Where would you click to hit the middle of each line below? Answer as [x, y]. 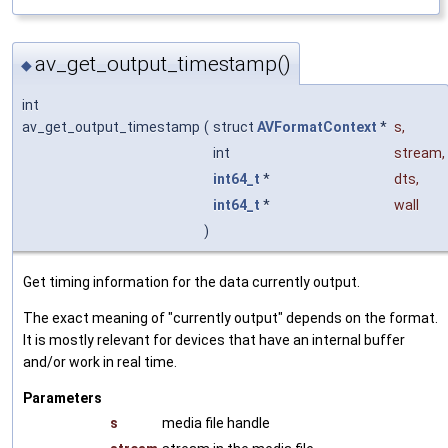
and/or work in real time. [100, 362]
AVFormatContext [317, 127]
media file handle [216, 423]
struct [235, 127]
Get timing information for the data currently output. [191, 282]
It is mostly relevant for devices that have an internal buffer [214, 340]
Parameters [62, 398]
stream [418, 153]
